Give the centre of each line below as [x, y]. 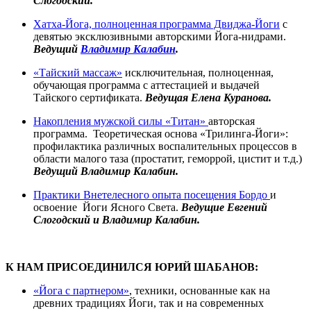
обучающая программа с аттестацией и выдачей [146, 85]
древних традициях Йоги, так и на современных [149, 303]
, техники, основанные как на [200, 290]
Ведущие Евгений [224, 207]
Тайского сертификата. [89, 97]
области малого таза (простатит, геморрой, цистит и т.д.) [168, 158]
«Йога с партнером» [81, 290]
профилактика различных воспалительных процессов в [165, 146]
